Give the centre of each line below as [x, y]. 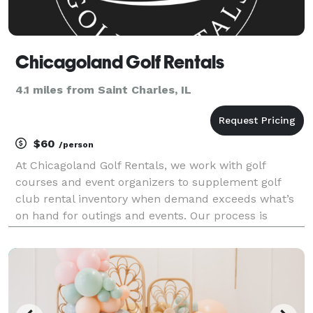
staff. [29, 249]
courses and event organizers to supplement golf [148, 182]
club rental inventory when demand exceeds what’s [155, 198]
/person [76, 144]
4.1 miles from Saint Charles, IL [103, 89]
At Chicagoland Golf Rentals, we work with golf [140, 165]
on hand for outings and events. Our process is [141, 215]
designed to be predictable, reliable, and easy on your [160, 232]
